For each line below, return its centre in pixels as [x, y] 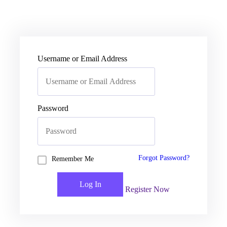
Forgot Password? [164, 158]
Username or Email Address [82, 59]
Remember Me [73, 159]
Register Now [147, 190]
